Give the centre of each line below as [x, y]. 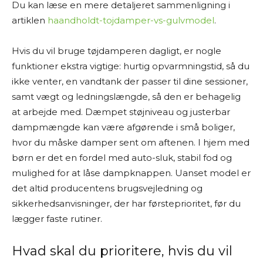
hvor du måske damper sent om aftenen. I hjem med [131, 142]
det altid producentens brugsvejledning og [107, 188]
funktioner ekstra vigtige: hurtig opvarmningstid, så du [131, 66]
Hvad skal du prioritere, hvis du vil [122, 251]
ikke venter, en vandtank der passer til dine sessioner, [130, 81]
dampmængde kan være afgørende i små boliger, [123, 127]
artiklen [30, 20]
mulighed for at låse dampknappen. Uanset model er [131, 173]
